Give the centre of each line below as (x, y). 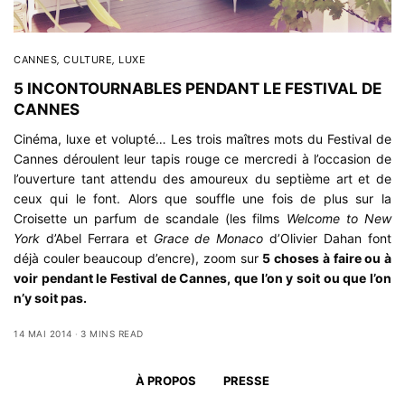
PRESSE (246, 381)
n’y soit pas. (51, 297)
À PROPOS (166, 381)
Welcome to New (339, 218)
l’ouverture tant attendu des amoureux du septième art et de (202, 178)
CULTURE (88, 59)
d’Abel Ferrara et (97, 238)
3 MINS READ (112, 333)
